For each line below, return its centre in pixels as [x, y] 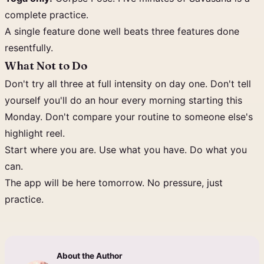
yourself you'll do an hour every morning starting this [123, 100]
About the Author [90, 256]
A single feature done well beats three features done [122, 31]
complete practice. [47, 15]
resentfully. [29, 48]
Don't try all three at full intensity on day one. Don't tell [128, 84]
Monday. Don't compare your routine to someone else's [129, 117]
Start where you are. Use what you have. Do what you [126, 150]
